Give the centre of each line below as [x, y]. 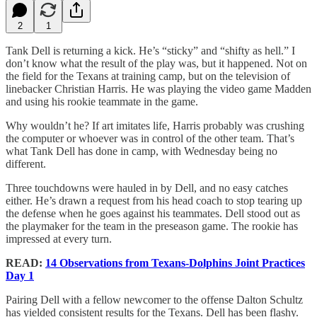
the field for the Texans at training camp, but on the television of [148, 76]
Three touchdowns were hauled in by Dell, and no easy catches [147, 188]
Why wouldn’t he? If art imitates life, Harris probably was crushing [155, 125]
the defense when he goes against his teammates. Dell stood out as [153, 213]
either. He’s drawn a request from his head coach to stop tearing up [154, 200]
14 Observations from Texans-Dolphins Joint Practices [175, 263]
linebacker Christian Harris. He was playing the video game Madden [158, 88]
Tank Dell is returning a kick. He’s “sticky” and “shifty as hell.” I [150, 50]
